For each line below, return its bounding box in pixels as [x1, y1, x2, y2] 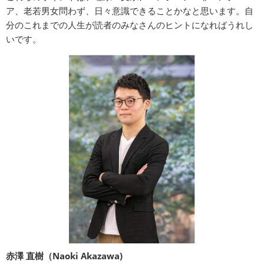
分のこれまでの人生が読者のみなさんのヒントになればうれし [6, 19, 253, 31]
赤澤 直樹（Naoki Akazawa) [6, 250, 123, 262]
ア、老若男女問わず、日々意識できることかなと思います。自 [6, 5, 253, 17]
